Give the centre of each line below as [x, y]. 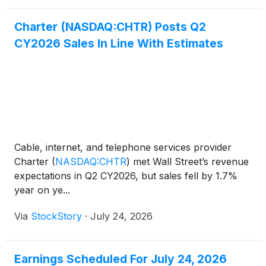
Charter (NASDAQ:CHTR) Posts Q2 [110, 27]
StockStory [56, 216]
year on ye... [42, 190]
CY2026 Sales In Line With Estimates [119, 44]
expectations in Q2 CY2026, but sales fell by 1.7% [126, 176]
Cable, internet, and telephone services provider [123, 148]
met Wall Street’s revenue [189, 162]
